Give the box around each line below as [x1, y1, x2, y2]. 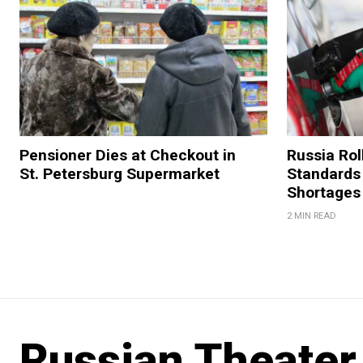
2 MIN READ [286, 211, 336, 222]
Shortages [286, 183, 361, 203]
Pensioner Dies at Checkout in [19, 146, 236, 165]
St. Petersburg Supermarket [19, 164, 220, 184]
